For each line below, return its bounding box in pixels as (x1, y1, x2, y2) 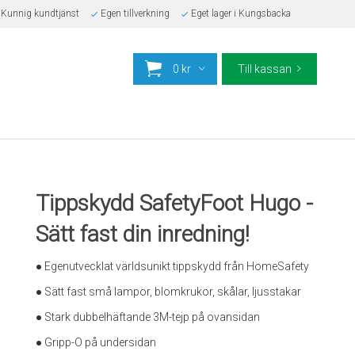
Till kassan (238, 63, 292, 75)
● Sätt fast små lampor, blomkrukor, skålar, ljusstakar (36, 285, 302, 298)
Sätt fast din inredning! (36, 221, 250, 247)
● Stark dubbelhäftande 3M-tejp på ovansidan (36, 311, 261, 323)
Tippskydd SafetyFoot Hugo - (36, 190, 314, 216)
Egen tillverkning (100, 8, 170, 19)
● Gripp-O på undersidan (36, 336, 157, 349)
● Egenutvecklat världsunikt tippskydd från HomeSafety (36, 260, 310, 273)
